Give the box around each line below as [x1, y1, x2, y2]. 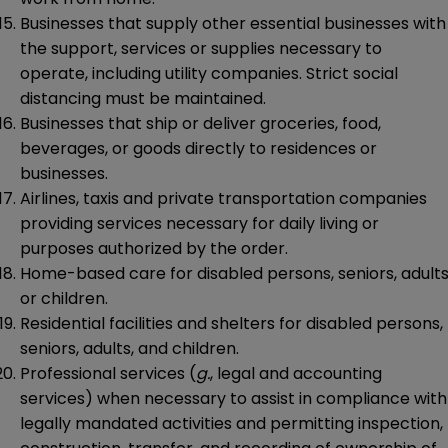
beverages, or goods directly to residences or [20, 137, 377, 161]
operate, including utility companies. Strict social [20, 62, 398, 86]
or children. [20, 287, 108, 311]
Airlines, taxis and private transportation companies [20, 187, 427, 211]
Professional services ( [20, 362, 196, 386]
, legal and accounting [210, 362, 382, 386]
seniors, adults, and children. [20, 337, 239, 361]
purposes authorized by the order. [20, 237, 288, 261]
